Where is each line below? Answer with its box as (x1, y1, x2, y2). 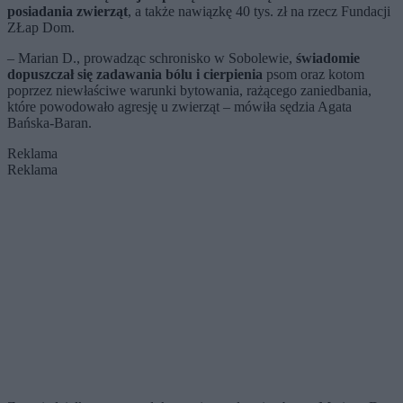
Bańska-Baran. (7, 115, 92, 130)
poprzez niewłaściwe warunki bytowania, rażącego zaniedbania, (7, 83, 372, 98)
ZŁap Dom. (7, 20, 75, 35)
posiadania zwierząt (7, 4, 128, 19)
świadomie (296, 50, 360, 66)
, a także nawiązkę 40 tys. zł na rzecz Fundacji (128, 4, 390, 19)
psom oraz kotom (263, 67, 364, 82)
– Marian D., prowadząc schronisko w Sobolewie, (7, 50, 296, 66)
